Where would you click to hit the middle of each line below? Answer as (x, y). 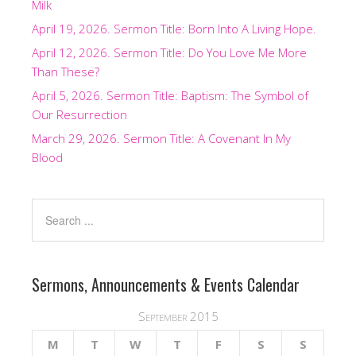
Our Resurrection (79, 115)
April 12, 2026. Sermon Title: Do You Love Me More (169, 53)
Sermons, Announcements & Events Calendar (166, 285)
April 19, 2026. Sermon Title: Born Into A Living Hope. (174, 29)
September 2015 (178, 317)
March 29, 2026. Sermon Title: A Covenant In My (161, 139)
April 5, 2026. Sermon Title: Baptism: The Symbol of (170, 96)
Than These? (66, 72)
